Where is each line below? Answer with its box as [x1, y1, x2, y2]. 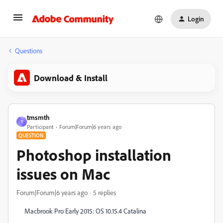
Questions [15, 46, 42, 55]
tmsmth [27, 113, 50, 121]
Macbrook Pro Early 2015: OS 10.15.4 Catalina [24, 207, 146, 215]
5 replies [93, 188, 116, 197]
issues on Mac [16, 164, 110, 184]
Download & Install [34, 72, 108, 83]
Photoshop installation [16, 145, 171, 165]
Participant [27, 123, 54, 130]
